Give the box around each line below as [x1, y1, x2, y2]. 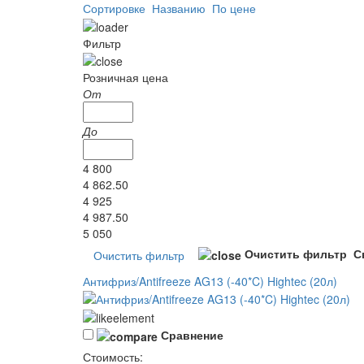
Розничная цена [83, 68, 168, 85]
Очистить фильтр [241, 245, 347, 262]
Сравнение [161, 326, 223, 343]
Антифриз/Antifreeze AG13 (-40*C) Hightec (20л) [83, 272, 337, 289]
